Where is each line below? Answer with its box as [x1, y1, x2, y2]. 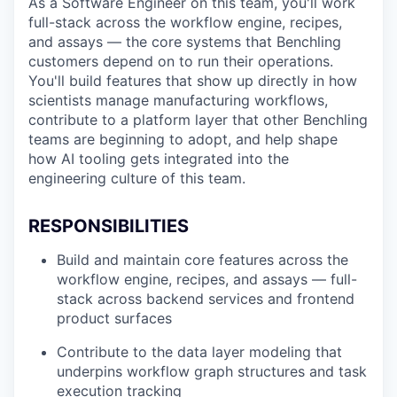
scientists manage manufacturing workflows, [28, 91, 328, 109]
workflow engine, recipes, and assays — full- [57, 270, 357, 288]
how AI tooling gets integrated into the [28, 150, 289, 167]
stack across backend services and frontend [57, 290, 354, 307]
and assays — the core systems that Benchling [28, 33, 341, 51]
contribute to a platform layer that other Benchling [28, 111, 368, 128]
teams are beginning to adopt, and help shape [28, 130, 338, 148]
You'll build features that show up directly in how [28, 72, 357, 90]
